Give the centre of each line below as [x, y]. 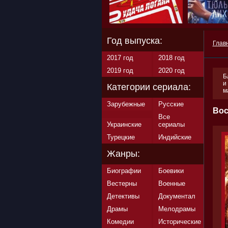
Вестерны [122, 183]
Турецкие [121, 137]
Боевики [171, 171]
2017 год [120, 58]
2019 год [120, 70]
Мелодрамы [177, 209]
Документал [177, 196]
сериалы [171, 124]
